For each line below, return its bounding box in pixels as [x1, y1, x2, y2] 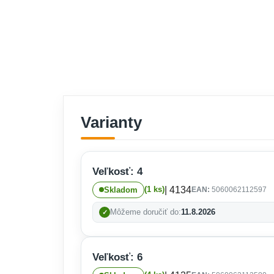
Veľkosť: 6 [92, 251, 143, 263]
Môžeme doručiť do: [110, 207, 181, 217]
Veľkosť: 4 [92, 165, 143, 177]
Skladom [104, 185, 138, 194]
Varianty [81, 113, 142, 131]
